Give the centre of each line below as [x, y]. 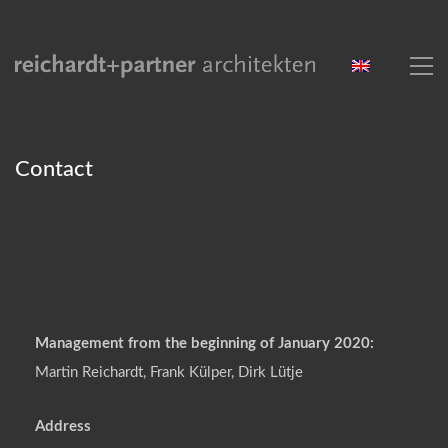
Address [63, 426]
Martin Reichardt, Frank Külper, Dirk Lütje [169, 372]
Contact [54, 169]
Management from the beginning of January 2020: [204, 343]
